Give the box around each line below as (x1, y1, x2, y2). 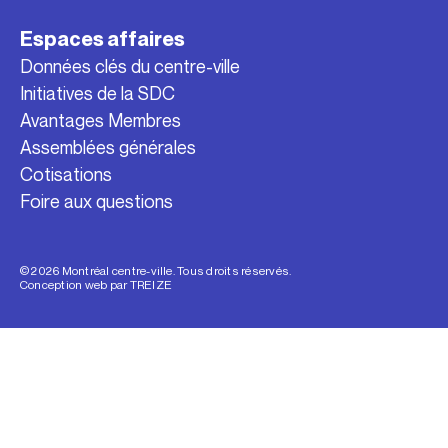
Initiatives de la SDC (20, 82, 175, 105)
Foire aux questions (20, 190, 173, 213)
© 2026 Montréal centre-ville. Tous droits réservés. (20, 262, 292, 278)
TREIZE (129, 276, 173, 292)
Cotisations (20, 163, 112, 186)
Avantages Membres (20, 109, 181, 132)
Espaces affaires (20, 26, 185, 51)
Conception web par (20, 276, 130, 292)
